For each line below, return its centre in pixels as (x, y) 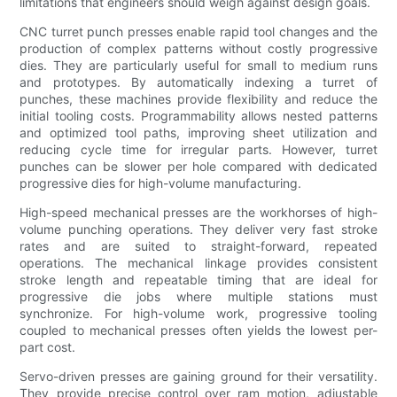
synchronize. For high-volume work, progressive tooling (198, 314)
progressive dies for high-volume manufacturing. (161, 183)
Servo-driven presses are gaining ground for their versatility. (198, 377)
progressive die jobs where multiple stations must (198, 297)
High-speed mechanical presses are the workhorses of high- (198, 213)
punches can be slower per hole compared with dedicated (198, 167)
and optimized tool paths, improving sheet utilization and (198, 133)
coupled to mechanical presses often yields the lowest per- (198, 331)
